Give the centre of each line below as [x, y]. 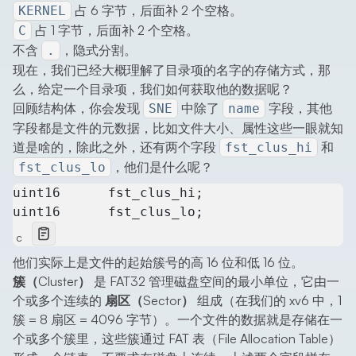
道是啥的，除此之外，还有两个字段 [116, 147]
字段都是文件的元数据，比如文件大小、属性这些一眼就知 [178, 128]
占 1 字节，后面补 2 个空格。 [115, 31]
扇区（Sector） [149, 301]
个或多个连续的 [59, 301]
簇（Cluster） [52, 282]
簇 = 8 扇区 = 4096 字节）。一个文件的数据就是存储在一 [178, 320]
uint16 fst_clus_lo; [108, 212]
